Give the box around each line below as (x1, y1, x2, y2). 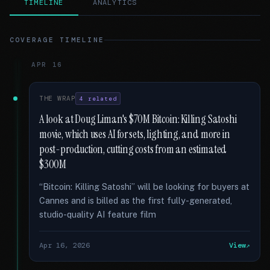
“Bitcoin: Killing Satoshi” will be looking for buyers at (39, 181, 250, 192)
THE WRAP (39, 94, 76, 102)
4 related (80, 95, 117, 102)
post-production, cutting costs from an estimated (39, 142, 227, 157)
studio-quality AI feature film (39, 209, 156, 219)
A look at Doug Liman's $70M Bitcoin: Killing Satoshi (39, 112, 237, 127)
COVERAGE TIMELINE (10, 36, 105, 44)
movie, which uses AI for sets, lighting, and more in (39, 127, 230, 142)
